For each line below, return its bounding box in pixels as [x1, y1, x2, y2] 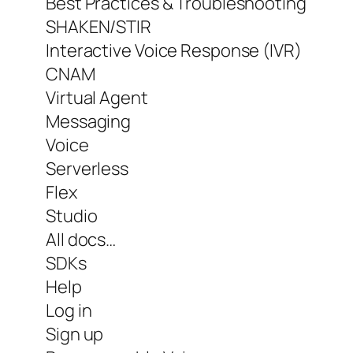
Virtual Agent [46, 86, 148, 110]
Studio [46, 204, 98, 229]
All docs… [46, 228, 117, 252]
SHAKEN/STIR [46, 15, 151, 39]
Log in [46, 299, 92, 323]
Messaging [46, 110, 132, 134]
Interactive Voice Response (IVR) [46, 39, 302, 63]
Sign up [46, 322, 104, 347]
